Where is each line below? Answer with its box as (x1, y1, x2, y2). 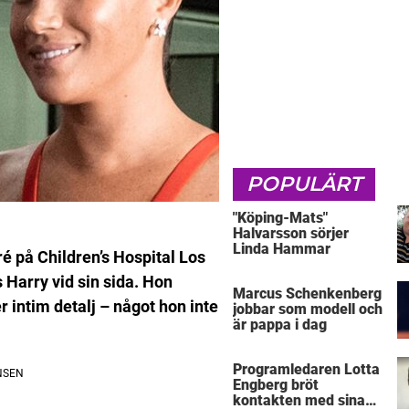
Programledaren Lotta (233, 361, 380, 379)
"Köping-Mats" (233, 208, 328, 226)
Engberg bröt (233, 376, 319, 394)
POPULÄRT (246, 171, 362, 196)
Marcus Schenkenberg (233, 285, 382, 303)
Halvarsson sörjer (233, 224, 349, 242)
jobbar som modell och (233, 300, 383, 319)
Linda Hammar (233, 239, 330, 257)
